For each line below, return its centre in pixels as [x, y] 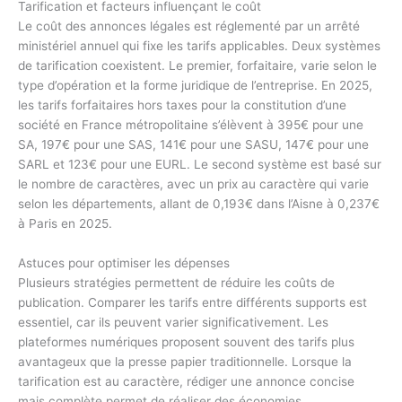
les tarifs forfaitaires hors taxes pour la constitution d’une [182, 105]
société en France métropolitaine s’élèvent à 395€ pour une [191, 124]
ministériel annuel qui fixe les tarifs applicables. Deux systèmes [199, 45]
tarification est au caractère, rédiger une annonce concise [186, 381]
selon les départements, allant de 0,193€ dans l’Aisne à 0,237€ [199, 203]
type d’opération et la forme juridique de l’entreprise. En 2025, [195, 85]
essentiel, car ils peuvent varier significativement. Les [173, 322]
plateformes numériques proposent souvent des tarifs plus [186, 341]
